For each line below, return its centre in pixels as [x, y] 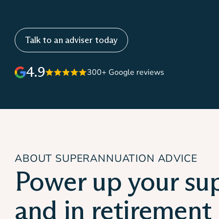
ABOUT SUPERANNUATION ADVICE [106, 158]
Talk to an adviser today [71, 40]
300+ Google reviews [126, 72]
